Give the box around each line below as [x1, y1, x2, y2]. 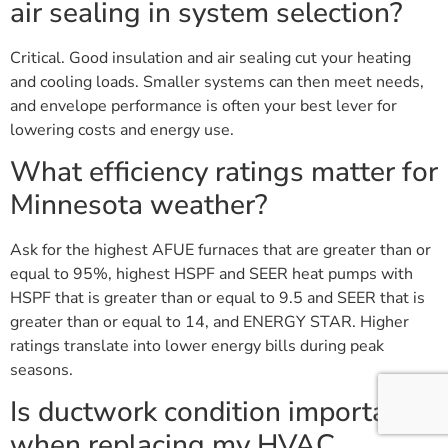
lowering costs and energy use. [10, 118, 234, 141]
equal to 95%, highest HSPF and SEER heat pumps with [10, 263, 413, 286]
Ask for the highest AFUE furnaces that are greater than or [10, 239, 431, 262]
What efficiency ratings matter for [10, 153, 438, 192]
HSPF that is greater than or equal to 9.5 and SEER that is [10, 287, 425, 310]
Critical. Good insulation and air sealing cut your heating [10, 46, 411, 69]
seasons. [10, 359, 73, 382]
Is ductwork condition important [10, 393, 413, 432]
